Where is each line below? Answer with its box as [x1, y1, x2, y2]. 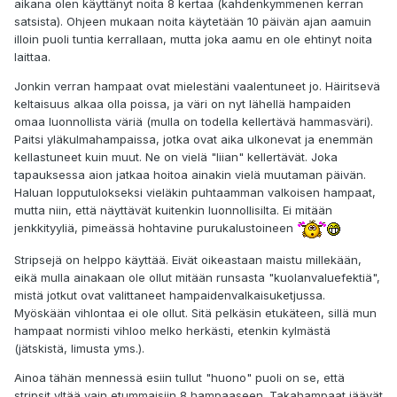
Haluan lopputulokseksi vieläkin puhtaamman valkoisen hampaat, [14, 185, 376, 200]
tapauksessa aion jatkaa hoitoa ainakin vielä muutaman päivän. [14, 167, 366, 183]
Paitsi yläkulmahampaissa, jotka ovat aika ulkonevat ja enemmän [14, 132, 373, 147]
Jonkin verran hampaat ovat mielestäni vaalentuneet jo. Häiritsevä [14, 79, 380, 94]
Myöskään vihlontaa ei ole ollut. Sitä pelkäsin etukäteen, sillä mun [14, 306, 377, 321]
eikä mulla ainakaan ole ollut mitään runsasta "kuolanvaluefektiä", [14, 270, 380, 285]
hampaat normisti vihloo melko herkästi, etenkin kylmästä [14, 323, 331, 339]
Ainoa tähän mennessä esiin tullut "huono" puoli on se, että [14, 370, 345, 385]
